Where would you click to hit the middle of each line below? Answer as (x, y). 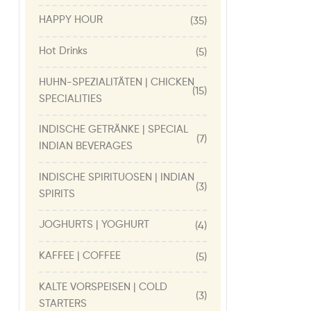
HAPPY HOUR (71, 20)
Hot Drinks (63, 51)
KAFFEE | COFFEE (80, 256)
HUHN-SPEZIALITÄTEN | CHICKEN (117, 82)
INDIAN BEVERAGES (86, 146)
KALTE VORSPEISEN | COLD (103, 287)
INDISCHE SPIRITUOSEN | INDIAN (117, 177)
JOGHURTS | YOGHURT (94, 225)
